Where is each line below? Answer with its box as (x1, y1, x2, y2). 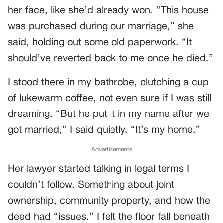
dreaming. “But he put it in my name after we (8, 110, 209, 119)
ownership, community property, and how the (8, 197, 210, 206)
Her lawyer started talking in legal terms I (8, 165, 189, 174)
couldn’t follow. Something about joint (8, 181, 174, 190)
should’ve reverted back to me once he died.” (8, 54, 213, 63)
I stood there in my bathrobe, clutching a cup (8, 78, 209, 87)
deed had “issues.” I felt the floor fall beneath (8, 213, 210, 222)
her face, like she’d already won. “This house (8, 6, 209, 15)
